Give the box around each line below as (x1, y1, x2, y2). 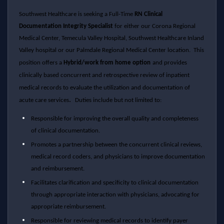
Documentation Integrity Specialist (18, 22, 114, 29)
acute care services (18, 96, 69, 103)
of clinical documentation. (30, 127, 100, 134)
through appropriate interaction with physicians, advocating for (30, 191, 199, 198)
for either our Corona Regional (114, 22, 195, 29)
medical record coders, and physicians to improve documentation (30, 153, 205, 160)
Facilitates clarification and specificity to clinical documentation (30, 179, 198, 186)
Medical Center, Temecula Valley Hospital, (18, 34, 128, 41)
